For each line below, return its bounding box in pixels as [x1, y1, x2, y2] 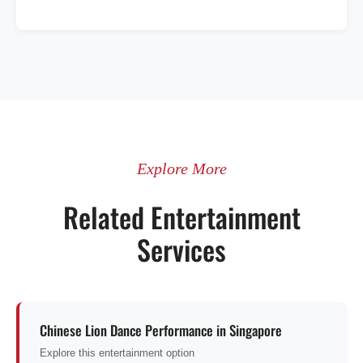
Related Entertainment [62, 196, 301, 238]
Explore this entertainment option [40, 347, 194, 360]
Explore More [136, 160, 227, 178]
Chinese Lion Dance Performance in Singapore [40, 320, 282, 341]
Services [137, 228, 226, 271]
